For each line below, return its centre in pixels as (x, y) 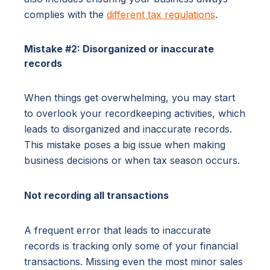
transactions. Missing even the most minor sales (133, 261)
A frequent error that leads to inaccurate (118, 230)
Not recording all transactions (96, 195)
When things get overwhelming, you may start (130, 97)
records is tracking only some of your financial (131, 246)
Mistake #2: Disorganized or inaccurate (119, 49)
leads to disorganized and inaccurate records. (128, 129)
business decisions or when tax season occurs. (132, 160)
